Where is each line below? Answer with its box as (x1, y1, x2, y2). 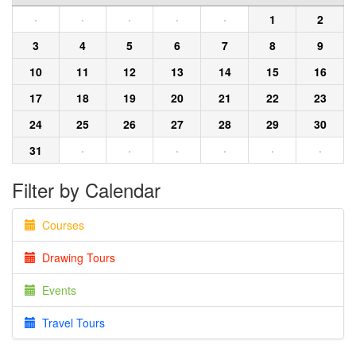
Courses (36, 217, 84, 233)
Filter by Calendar (12, 176, 161, 203)
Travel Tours (36, 315, 105, 331)
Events (36, 282, 76, 298)
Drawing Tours (36, 250, 115, 265)
